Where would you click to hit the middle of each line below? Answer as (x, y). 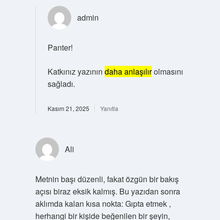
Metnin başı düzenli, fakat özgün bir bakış (107, 179)
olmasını (167, 71)
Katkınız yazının (76, 71)
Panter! (60, 47)
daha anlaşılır (128, 71)
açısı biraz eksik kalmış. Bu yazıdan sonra (108, 191)
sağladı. (61, 84)
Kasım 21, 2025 (68, 108)
